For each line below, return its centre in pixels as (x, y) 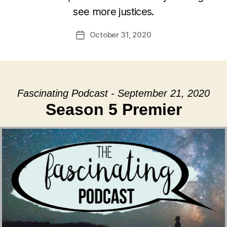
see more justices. (113, 12)
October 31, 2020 (120, 35)
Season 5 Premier (113, 109)
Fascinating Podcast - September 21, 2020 (113, 93)
